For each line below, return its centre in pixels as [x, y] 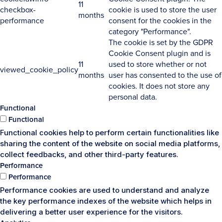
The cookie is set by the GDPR [161, 42]
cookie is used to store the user [163, 10]
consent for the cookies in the [160, 21]
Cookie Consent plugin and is [160, 53]
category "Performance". [150, 31]
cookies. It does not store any [159, 86]
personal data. [133, 97]
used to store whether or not [158, 64]
